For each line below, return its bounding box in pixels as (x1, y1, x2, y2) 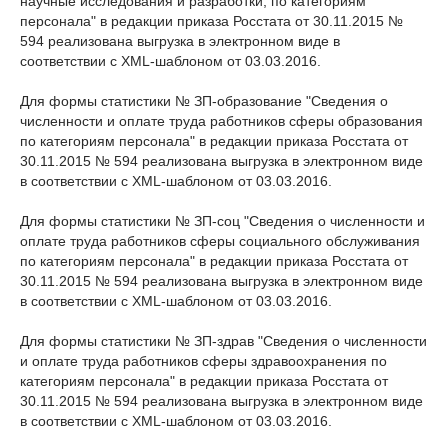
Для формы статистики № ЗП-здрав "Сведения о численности (20, 333, 427, 349)
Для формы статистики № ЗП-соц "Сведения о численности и (20, 213, 425, 229)
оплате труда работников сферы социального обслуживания (20, 233, 420, 249)
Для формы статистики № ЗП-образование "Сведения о (20, 93, 388, 109)
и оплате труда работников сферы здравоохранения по (20, 353, 387, 369)
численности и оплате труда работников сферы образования (20, 113, 423, 129)
